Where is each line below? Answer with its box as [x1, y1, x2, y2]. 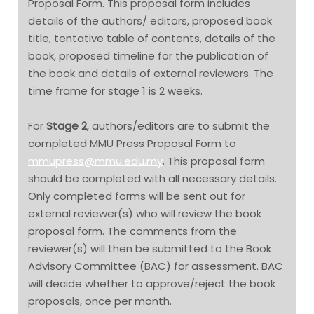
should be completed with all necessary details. [28, 171, 277, 186]
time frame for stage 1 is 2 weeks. [28, 83, 203, 98]
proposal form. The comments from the [28, 224, 237, 239]
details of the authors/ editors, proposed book [28, 13, 272, 28]
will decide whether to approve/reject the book [28, 276, 275, 292]
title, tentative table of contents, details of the [28, 30, 275, 46]
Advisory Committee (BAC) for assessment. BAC [28, 259, 283, 274]
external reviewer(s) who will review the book [28, 206, 261, 221]
